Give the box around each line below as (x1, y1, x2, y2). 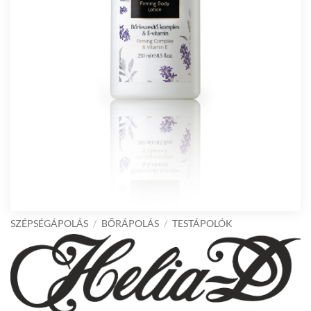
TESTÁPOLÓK (172, 218, 233, 229)
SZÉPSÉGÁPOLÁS (10, 218, 88, 229)
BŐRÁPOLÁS (101, 218, 160, 229)
